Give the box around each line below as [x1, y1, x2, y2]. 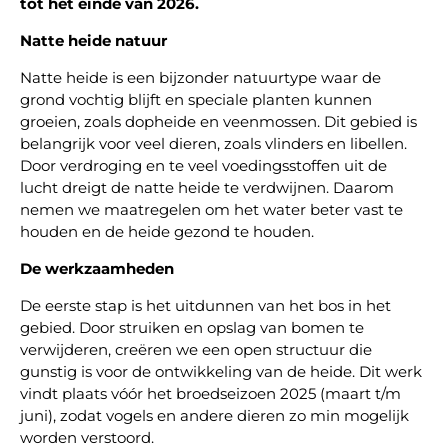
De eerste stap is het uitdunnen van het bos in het [20, 296, 391, 316]
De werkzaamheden [20, 259, 174, 279]
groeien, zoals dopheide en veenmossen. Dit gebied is [20, 112, 417, 132]
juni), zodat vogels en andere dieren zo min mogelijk [20, 406, 409, 426]
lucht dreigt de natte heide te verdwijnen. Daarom [20, 178, 394, 198]
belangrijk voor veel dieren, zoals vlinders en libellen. [20, 134, 407, 154]
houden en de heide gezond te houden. [20, 222, 314, 242]
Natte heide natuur [20, 31, 167, 51]
